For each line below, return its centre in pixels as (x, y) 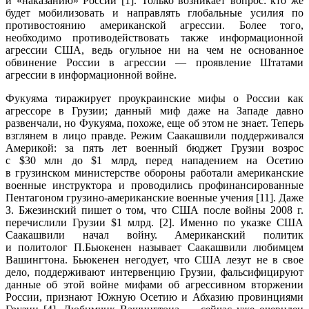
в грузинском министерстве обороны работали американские (154, 172)
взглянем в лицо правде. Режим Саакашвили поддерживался (154, 135)
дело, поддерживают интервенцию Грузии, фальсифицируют (154, 272)
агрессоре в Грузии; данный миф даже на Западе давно (154, 110)
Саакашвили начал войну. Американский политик (154, 235)
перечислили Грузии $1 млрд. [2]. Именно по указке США (154, 222)
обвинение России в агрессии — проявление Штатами (154, 62)
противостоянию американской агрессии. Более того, (154, 25)
